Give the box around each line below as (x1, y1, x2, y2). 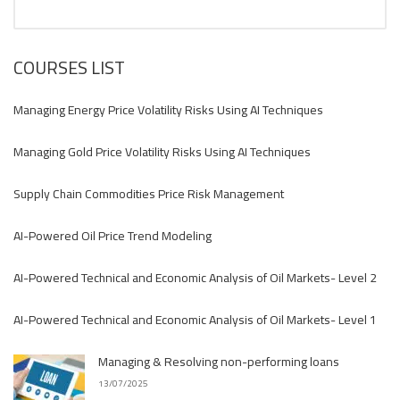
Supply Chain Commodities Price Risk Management (13, 182, 284, 205)
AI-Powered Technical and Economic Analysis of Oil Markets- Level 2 (13, 266, 377, 289)
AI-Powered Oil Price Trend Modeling (13, 224, 212, 247)
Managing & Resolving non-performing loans (98, 350, 339, 373)
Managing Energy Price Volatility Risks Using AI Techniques (13, 98, 323, 121)
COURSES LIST (13, 51, 125, 84)
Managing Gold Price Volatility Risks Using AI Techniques (13, 140, 311, 163)
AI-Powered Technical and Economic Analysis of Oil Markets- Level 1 (13, 308, 377, 331)
